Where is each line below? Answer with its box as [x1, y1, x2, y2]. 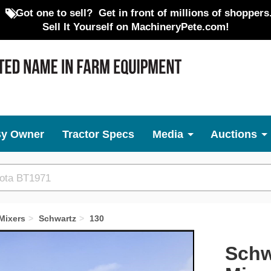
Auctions [211, 128, 257, 140]
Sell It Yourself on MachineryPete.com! [42, 21, 229, 32]
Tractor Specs [62, 128, 134, 140]
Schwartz [39, 214, 76, 223]
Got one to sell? [15, 7, 93, 18]
